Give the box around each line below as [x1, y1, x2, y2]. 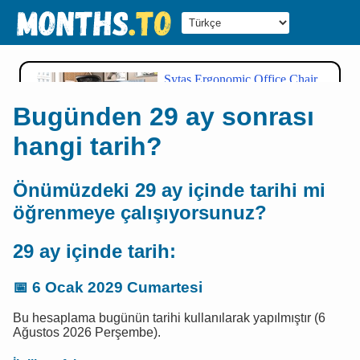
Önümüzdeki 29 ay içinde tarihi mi [13, 178, 325, 201]
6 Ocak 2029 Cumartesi [32, 278, 202, 296]
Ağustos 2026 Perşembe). [13, 325, 161, 340]
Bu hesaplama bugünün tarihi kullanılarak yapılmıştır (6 [13, 311, 325, 325]
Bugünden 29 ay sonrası [13, 102, 314, 132]
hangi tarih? [13, 132, 162, 162]
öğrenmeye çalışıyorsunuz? [13, 201, 267, 223]
